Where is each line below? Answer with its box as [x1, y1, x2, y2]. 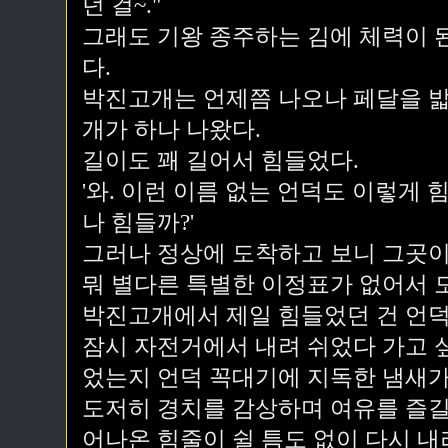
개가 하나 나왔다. [82, 117, 261, 142]
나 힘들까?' [82, 210, 194, 235]
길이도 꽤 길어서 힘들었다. [82, 148, 359, 173]
